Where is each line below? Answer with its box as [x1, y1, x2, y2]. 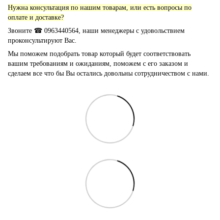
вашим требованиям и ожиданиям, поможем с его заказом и [8, 59, 188, 67]
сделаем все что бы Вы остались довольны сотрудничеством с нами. [8, 69, 209, 77]
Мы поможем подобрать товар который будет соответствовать [8, 50, 191, 57]
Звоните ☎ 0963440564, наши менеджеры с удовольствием [8, 27, 185, 34]
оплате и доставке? [8, 13, 64, 21]
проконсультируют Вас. [8, 36, 77, 44]
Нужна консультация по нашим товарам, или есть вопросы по [8, 3, 192, 11]
